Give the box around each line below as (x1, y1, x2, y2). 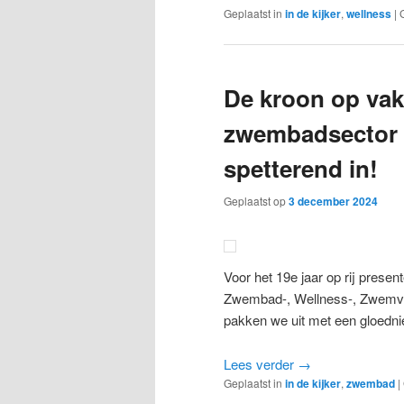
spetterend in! (224, 151, 378, 185)
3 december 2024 (289, 192, 378, 209)
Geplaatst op (224, 192, 289, 208)
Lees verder (224, 353, 298, 373)
